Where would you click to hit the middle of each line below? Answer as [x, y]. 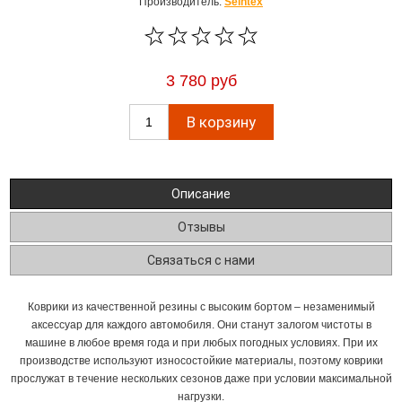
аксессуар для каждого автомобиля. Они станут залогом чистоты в [201, 325]
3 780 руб [201, 81]
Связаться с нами [201, 260]
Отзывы [201, 227]
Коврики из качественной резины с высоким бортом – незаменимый [201, 307]
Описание [201, 194]
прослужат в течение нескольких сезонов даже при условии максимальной [201, 379]
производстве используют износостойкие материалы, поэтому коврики [201, 361]
